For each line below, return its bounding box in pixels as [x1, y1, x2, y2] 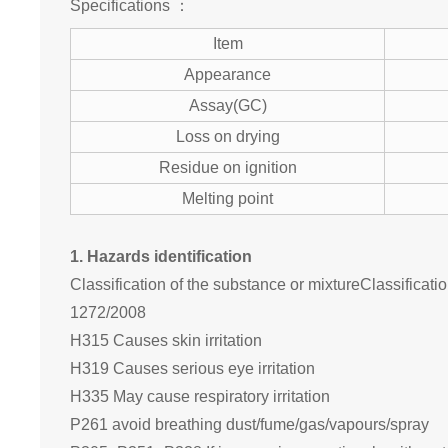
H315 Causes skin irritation [70, 332, 262, 350]
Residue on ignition [158, 159, 297, 177]
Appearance [184, 66, 271, 84]
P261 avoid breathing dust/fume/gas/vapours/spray [70, 416, 429, 434]
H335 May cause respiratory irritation [70, 388, 330, 406]
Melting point [182, 190, 273, 208]
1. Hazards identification [70, 248, 252, 266]
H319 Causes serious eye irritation [70, 360, 315, 378]
